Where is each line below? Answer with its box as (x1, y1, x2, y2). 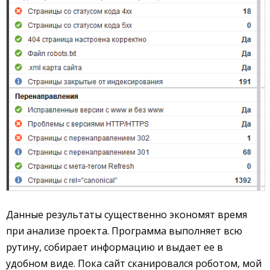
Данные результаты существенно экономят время (6, 207, 247, 221)
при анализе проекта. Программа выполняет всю (6, 224, 242, 237)
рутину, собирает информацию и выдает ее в (6, 240, 223, 254)
